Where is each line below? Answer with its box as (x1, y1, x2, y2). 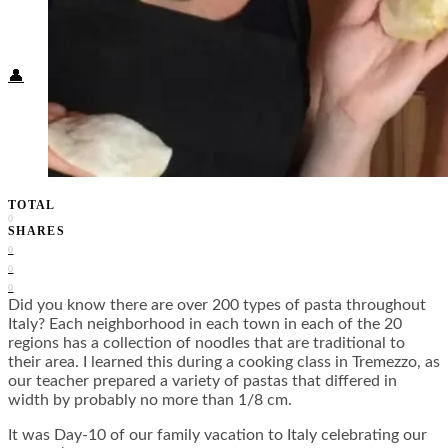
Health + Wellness (105, 14, 202, 29)
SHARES (8, 224, 66, 239)
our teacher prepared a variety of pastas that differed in (8, 373, 397, 390)
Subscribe (64, 34, 123, 49)
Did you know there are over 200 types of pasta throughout (8, 297, 426, 314)
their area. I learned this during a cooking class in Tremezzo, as (8, 354, 440, 371)
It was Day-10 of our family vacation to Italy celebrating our (8, 427, 427, 444)
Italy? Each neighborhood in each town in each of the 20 (8, 316, 402, 333)
